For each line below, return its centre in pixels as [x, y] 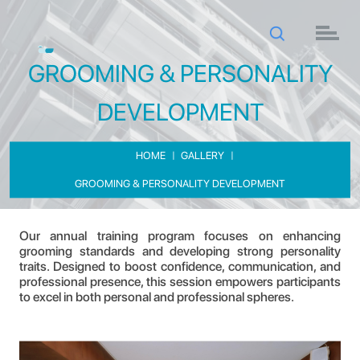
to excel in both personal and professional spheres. [157, 297]
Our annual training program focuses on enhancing [180, 236]
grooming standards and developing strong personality [180, 251]
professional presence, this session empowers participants [180, 282]
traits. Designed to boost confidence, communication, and [180, 266]
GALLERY [202, 156]
